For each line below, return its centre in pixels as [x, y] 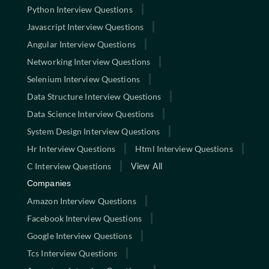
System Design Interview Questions [94, 131]
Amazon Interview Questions [82, 201]
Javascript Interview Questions [85, 26]
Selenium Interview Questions [83, 79]
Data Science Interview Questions [91, 113]
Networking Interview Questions [89, 61]
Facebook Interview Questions [84, 218]
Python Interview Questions [80, 9]
